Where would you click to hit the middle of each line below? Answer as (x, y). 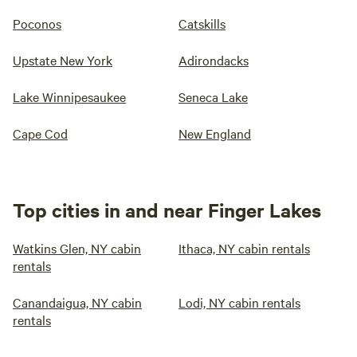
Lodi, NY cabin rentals (239, 302)
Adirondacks (214, 60)
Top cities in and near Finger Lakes (167, 210)
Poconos (37, 23)
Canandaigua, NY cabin (77, 302)
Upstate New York (63, 60)
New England (215, 133)
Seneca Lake (213, 96)
